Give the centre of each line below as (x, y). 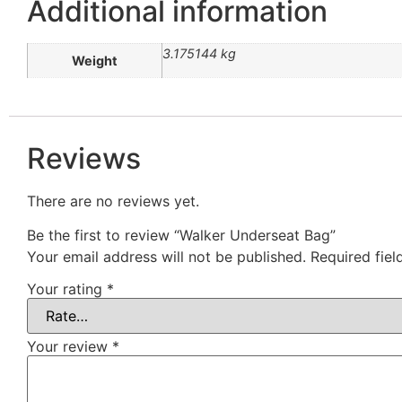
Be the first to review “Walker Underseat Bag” (181, 236)
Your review (70, 347)
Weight (95, 60)
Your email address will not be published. (166, 257)
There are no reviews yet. (113, 201)
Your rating (67, 289)
